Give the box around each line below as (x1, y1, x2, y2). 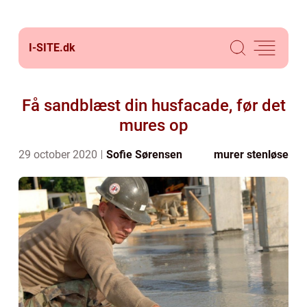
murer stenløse (214, 148, 288, 161)
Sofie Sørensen (106, 148, 182, 161)
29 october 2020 (19, 148, 100, 161)
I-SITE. (29, 41, 63, 54)
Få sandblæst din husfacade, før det (21, 96, 286, 115)
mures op (119, 116, 188, 135)
